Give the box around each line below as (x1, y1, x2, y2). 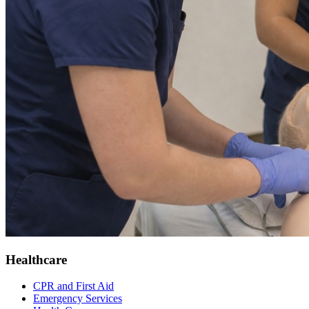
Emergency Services (33, 292, 122, 305)
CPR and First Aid (33, 280, 114, 292)
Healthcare (6, 252, 67, 267)
